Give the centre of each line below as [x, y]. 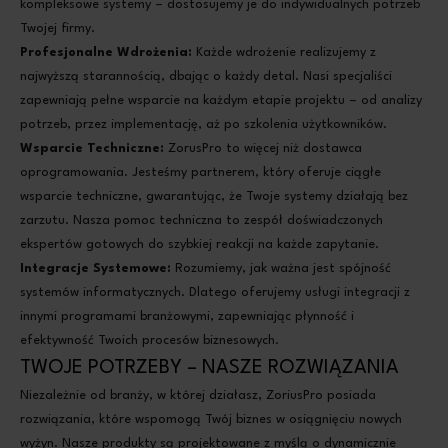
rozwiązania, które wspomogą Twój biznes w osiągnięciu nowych [211, 419]
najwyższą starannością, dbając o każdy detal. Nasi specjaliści [206, 76]
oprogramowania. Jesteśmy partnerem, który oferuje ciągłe [200, 172]
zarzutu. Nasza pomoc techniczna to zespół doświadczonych [201, 220]
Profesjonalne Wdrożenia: [106, 52]
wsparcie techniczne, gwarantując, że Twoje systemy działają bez [214, 196]
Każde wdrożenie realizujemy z [284, 52]
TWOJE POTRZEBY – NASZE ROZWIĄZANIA [209, 368]
